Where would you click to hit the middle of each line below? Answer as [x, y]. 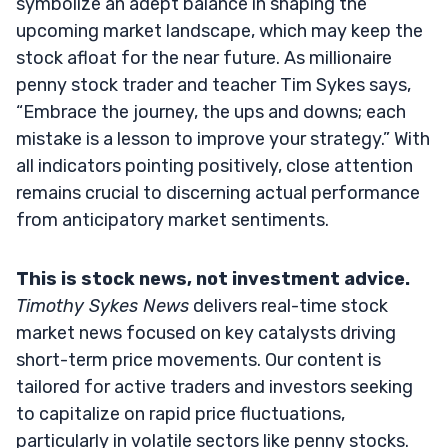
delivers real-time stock [288, 305]
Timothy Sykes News [102, 305]
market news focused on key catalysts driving [206, 332]
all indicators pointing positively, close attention [214, 165]
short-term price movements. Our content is [198, 359]
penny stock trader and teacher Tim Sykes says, [213, 84]
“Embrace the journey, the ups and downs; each [211, 111]
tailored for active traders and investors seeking [214, 386]
